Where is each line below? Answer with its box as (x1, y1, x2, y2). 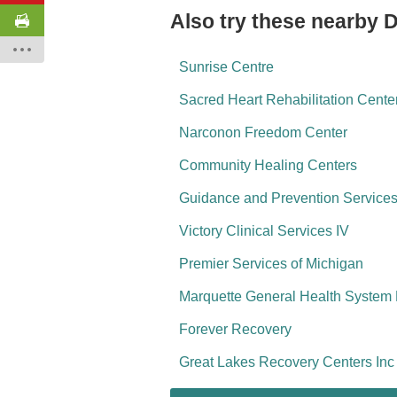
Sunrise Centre (179, 59, 274, 74)
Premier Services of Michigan (179, 256, 363, 271)
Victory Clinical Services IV (179, 223, 349, 238)
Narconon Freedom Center (179, 125, 347, 140)
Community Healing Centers (179, 158, 357, 173)
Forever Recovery (179, 322, 292, 337)
